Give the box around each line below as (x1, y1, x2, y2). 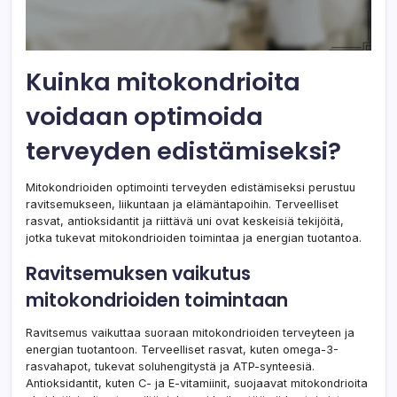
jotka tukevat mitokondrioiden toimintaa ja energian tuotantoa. (26, 231, 362, 245)
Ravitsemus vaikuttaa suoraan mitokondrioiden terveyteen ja (26, 326, 354, 340)
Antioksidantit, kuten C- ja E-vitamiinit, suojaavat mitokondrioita (26, 377, 368, 391)
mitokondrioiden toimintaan (26, 287, 288, 314)
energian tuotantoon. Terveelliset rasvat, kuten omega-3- (26, 343, 339, 357)
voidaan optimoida (26, 99, 263, 135)
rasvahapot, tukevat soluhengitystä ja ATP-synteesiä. (26, 360, 315, 374)
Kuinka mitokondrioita (26, 65, 300, 100)
